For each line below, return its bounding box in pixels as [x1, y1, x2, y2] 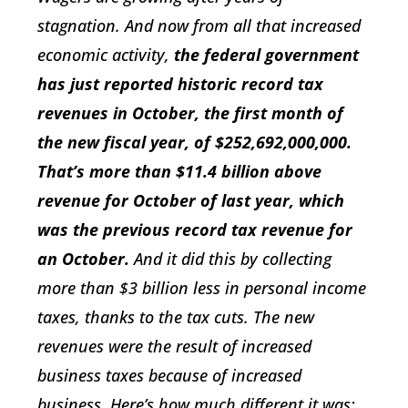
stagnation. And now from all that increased [37, 14, 361, 36]
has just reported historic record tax [37, 72, 323, 95]
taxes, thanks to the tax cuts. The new [37, 305, 314, 328]
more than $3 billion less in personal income [37, 276, 366, 299]
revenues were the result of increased [37, 334, 311, 357]
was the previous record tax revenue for [37, 218, 352, 240]
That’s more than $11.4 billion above [37, 159, 321, 182]
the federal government [174, 43, 359, 66]
